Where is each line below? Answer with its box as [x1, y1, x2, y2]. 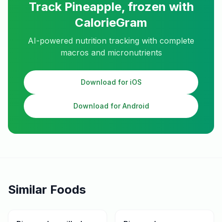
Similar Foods [8, 182, 86, 197]
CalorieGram [75, 15, 147, 30]
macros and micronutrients [60, 48, 162, 57]
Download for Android [73, 102, 149, 110]
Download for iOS [80, 78, 142, 86]
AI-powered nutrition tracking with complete [28, 36, 194, 46]
